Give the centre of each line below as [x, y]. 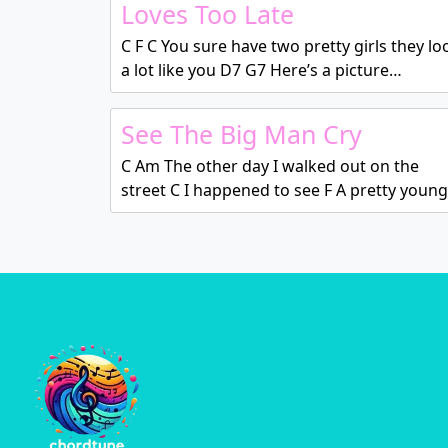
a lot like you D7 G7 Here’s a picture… [261, 70]
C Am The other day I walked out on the [269, 166]
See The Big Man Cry [241, 134]
